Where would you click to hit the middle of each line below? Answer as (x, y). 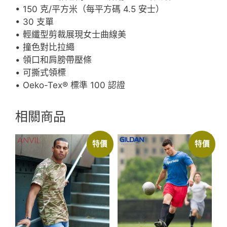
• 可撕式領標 (41, 72)
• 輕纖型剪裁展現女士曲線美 (71, 34)
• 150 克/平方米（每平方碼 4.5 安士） (90, 9)
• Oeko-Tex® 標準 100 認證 (70, 85)
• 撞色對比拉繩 (45, 47)
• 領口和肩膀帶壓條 (53, 60)
